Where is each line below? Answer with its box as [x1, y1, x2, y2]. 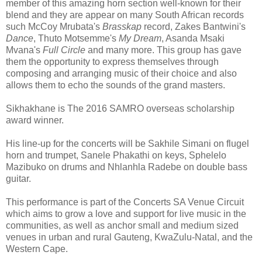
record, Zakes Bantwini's [142, 21, 246, 32]
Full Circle [43, 44, 85, 55]
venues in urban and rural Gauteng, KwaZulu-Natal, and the [6, 232, 253, 242]
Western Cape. [6, 243, 68, 254]
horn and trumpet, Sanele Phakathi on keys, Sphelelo [6, 150, 226, 160]
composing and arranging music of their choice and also [6, 68, 237, 78]
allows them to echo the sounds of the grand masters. [6, 80, 225, 90]
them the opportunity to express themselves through [6, 56, 219, 67]
